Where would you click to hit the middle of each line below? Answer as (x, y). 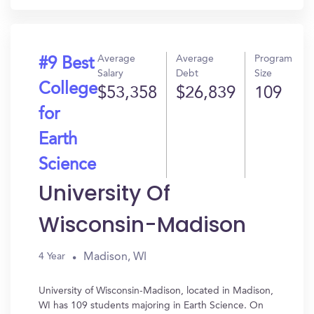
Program (273, 59)
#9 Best (66, 64)
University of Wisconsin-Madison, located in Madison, (156, 291)
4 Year (52, 257)
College (68, 90)
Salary (110, 74)
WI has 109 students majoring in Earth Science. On (151, 306)
